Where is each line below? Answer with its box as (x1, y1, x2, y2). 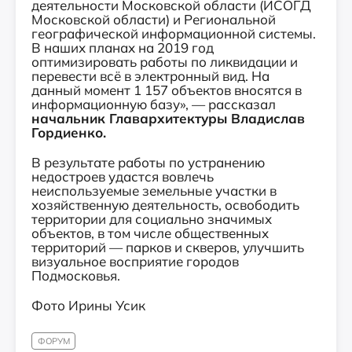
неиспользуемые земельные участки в (31, 181, 277, 199)
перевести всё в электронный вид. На (31, 67, 269, 84)
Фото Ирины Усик (31, 296, 145, 313)
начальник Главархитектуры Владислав (31, 109, 305, 126)
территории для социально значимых (31, 210, 272, 227)
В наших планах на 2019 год (31, 38, 214, 56)
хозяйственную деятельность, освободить (31, 196, 299, 213)
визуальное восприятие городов (31, 252, 239, 269)
